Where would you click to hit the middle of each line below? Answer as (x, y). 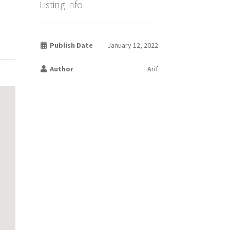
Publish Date (71, 45)
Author (61, 69)
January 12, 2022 (132, 45)
